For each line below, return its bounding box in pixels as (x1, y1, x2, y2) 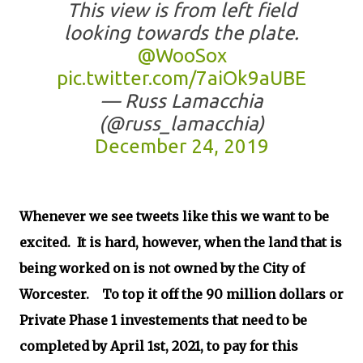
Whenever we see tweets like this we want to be (19, 208, 329, 224)
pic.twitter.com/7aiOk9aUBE (57, 67, 306, 89)
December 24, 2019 (94, 135, 269, 157)
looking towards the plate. (64, 22, 299, 44)
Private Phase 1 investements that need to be (19, 312, 307, 328)
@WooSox (136, 45, 227, 66)
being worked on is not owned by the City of (19, 260, 305, 276)
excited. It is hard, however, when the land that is (19, 234, 342, 250)
